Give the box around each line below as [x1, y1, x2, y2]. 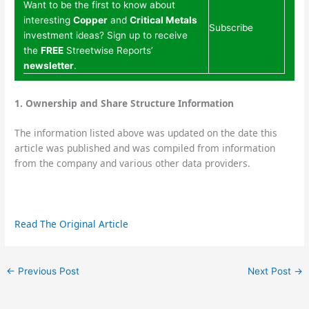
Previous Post [15, 266, 80, 277]
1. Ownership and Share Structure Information [14, 96, 235, 110]
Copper [73, 14, 108, 26]
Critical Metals [130, 14, 198, 26]
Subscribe [209, 21, 254, 33]
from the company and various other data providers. [14, 157, 251, 170]
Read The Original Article [14, 217, 129, 231]
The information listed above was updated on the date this [14, 126, 278, 140]
